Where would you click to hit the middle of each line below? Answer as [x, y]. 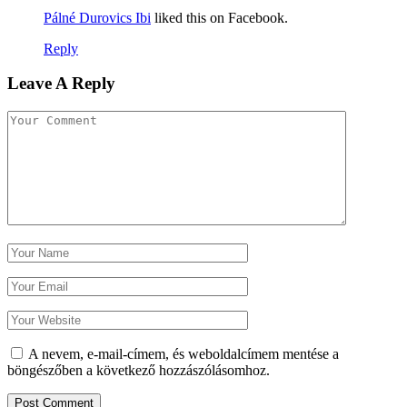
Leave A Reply [61, 84]
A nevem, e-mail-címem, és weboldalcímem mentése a [184, 353]
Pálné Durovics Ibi [97, 17]
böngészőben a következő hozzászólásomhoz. [139, 370]
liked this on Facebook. [219, 17]
